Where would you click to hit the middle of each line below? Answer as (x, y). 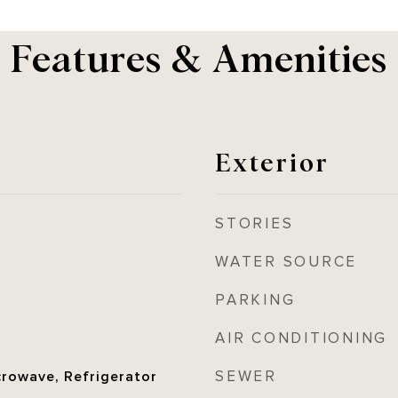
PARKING (255, 300)
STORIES (255, 224)
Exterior (272, 161)
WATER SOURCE (286, 262)
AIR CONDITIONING (301, 338)
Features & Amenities (199, 56)
